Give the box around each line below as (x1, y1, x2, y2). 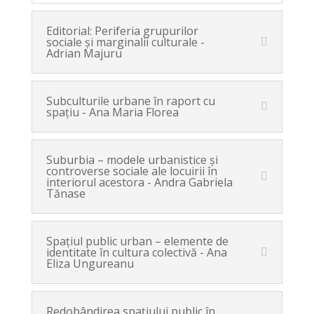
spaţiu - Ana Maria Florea (46, 104, 179, 120)
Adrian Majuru (46, 46, 122, 61)
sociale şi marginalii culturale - (46, 34, 205, 50)
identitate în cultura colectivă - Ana (46, 245, 227, 260)
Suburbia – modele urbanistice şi (46, 152, 218, 168)
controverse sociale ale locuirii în (46, 163, 217, 179)
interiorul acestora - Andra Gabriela (46, 175, 233, 190)
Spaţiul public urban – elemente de (46, 233, 228, 249)
